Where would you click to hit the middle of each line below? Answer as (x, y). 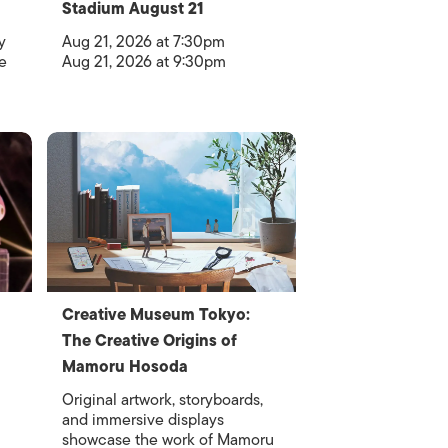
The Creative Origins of (150, 341)
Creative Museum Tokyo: (156, 315)
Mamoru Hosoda (125, 367)
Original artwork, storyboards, (163, 400)
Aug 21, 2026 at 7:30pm (144, 42)
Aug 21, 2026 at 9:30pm (144, 62)
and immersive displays (143, 420)
